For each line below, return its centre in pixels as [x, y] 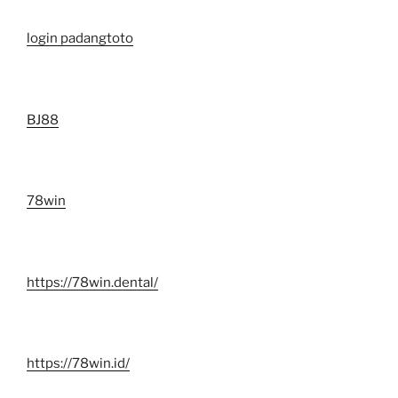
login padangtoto [80, 39]
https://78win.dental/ [92, 282]
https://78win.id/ [78, 364]
